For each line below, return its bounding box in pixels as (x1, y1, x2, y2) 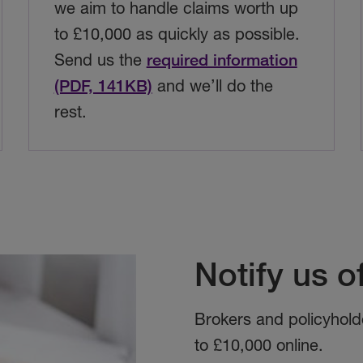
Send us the (53, 50, 147, 70)
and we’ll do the (152, 76, 273, 96)
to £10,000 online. (194, 335, 323, 355)
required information (146, 50, 297, 70)
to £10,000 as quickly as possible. (53, 24, 300, 44)
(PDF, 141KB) (53, 76, 152, 96)
